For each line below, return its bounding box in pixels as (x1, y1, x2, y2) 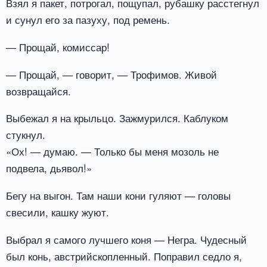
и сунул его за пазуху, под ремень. (6, 11, 170, 27)
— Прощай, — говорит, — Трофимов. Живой (6, 66, 217, 82)
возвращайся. (6, 83, 71, 98)
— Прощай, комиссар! (6, 39, 110, 54)
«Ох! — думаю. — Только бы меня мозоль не (6, 144, 219, 159)
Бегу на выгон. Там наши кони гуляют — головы (6, 188, 231, 203)
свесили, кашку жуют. (6, 204, 109, 220)
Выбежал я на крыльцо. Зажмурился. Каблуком (6, 110, 228, 126)
